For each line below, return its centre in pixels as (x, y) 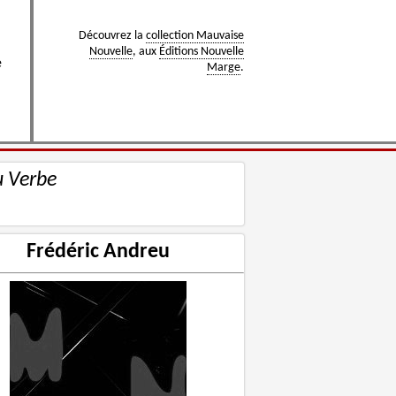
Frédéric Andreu (98, 252)
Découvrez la (112, 36)
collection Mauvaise (195, 36)
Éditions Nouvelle (202, 52)
